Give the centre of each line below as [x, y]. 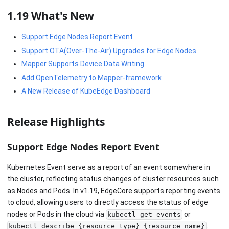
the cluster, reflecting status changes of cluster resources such [113, 179]
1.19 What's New [51, 16]
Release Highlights [56, 122]
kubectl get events [144, 215]
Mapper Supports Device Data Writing [83, 64]
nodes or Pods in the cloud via [56, 214]
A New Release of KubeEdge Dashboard [86, 91]
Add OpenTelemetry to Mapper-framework [91, 77]
